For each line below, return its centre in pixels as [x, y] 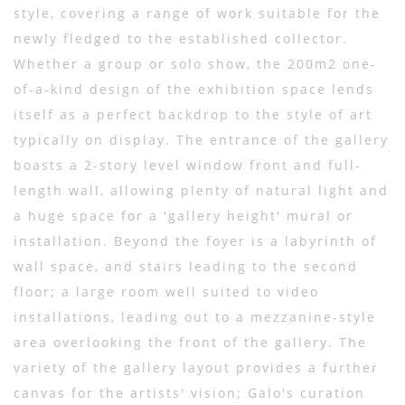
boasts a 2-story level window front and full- [188, 165]
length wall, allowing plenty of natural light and [201, 190]
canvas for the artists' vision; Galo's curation [189, 393]
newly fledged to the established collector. [181, 38]
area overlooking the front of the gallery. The [190, 342]
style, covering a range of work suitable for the [197, 13]
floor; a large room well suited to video [166, 292]
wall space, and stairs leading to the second [186, 266]
